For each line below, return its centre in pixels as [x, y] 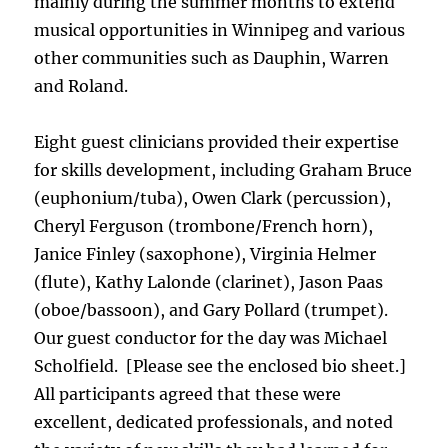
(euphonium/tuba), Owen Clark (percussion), [213, 198]
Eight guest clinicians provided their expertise [217, 142]
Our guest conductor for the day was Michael [211, 338]
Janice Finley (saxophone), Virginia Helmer [205, 254]
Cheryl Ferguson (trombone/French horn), [204, 226]
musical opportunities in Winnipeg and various [220, 30]
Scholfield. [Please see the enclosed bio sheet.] [222, 366]
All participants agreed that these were [188, 394]
